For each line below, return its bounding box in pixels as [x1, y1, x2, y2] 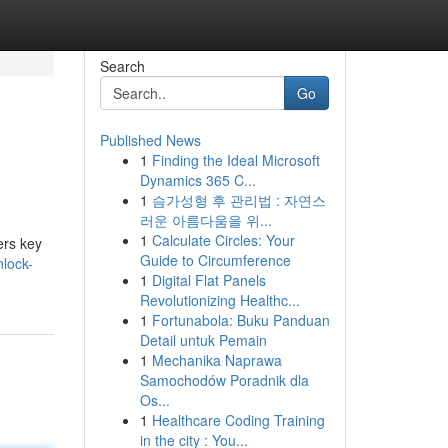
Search [99, 56, 145, 76]
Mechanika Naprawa [151, 350, 282, 370]
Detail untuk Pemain [139, 330, 267, 350]
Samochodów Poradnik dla [139, 370, 309, 390]
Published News [99, 130, 201, 150]
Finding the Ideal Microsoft [151, 150, 320, 170]
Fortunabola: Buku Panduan [151, 310, 330, 330]
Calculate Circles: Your [151, 230, 295, 250]
